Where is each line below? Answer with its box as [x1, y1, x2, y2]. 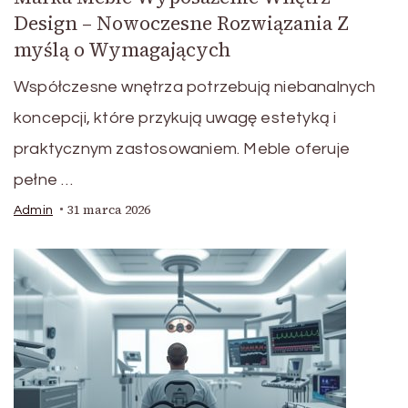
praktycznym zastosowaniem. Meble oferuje [14, 139, 351, 158]
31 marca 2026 [67, 200, 150, 219]
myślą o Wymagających [14, 36, 230, 63]
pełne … [14, 170, 74, 189]
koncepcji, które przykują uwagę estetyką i [14, 108, 337, 127]
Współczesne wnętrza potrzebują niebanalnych [14, 77, 376, 96]
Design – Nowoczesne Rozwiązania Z [14, 9, 349, 36]
